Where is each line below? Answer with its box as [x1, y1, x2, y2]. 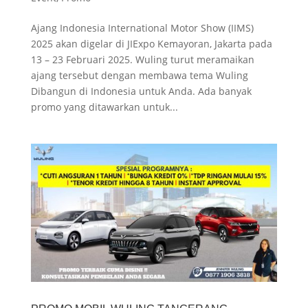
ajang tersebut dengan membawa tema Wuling [30, 68, 248, 82]
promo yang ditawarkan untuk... [30, 100, 178, 113]
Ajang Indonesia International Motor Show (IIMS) [30, 21, 254, 34]
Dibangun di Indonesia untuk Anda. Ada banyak [30, 84, 252, 98]
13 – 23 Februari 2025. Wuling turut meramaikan [30, 52, 254, 66]
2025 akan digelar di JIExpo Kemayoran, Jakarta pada [30, 36, 272, 50]
